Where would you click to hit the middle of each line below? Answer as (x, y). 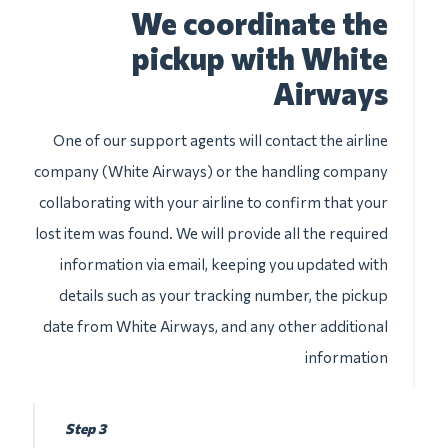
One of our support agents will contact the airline (220, 140)
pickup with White (260, 57)
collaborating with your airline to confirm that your (213, 202)
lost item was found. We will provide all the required (211, 233)
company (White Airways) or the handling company (211, 171)
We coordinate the (259, 22)
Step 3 (85, 428)
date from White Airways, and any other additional (215, 326)
